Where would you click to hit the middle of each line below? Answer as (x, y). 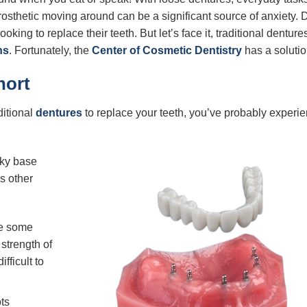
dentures (59, 113)
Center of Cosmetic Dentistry (167, 50)
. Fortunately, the (50, 50)
